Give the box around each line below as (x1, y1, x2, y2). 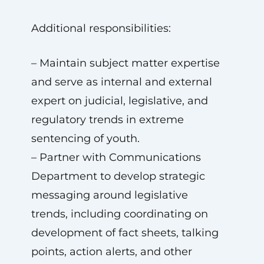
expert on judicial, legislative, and (31, 94, 208, 107)
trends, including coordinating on (31, 207, 208, 220)
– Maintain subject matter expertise (31, 57, 220, 70)
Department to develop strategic (31, 170, 205, 183)
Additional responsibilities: (31, 22, 171, 35)
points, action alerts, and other (31, 245, 192, 258)
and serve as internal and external (31, 75, 212, 88)
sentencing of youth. (31, 132, 140, 145)
